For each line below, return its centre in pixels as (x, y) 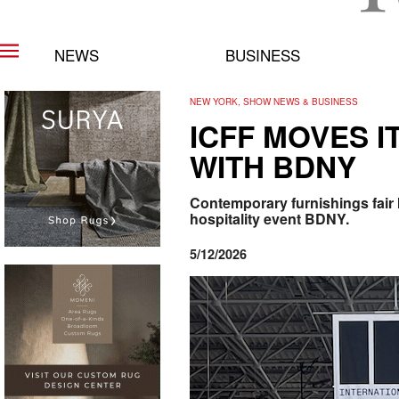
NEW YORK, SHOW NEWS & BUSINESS (274, 102)
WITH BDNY (273, 167)
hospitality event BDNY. (269, 218)
